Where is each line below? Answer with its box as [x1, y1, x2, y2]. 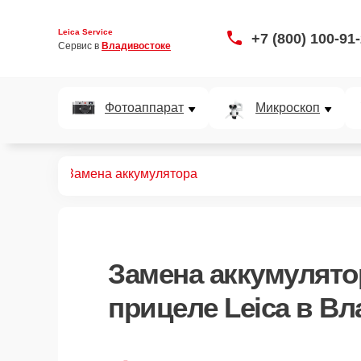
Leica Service [58, 27, 113, 36]
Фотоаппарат [105, 101, 184, 114]
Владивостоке [102, 39, 171, 52]
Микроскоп [255, 101, 320, 114]
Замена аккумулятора [66, 167, 197, 180]
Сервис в [58, 39, 102, 52]
